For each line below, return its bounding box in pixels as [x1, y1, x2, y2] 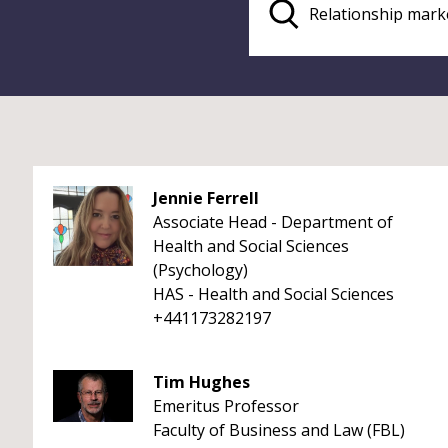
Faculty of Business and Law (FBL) [153, 419, 405, 441]
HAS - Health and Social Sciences [153, 283, 394, 305]
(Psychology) [153, 259, 248, 281]
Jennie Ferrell [153, 187, 259, 209]
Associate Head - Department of [153, 211, 393, 233]
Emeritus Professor [153, 395, 299, 417]
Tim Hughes [153, 371, 250, 393]
